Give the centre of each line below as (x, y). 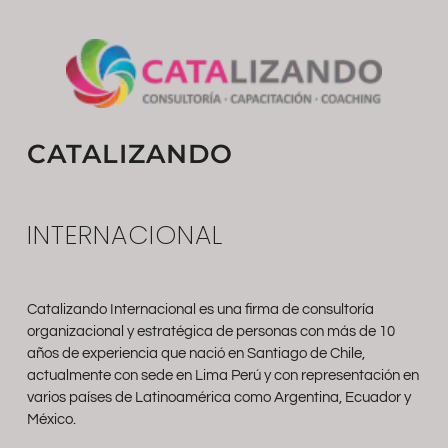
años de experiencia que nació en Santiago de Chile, (195, 353)
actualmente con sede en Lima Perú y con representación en (222, 375)
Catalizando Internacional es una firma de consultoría (200, 309)
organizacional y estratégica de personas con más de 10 (210, 331)
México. (51, 419)
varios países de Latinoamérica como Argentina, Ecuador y (218, 397)
